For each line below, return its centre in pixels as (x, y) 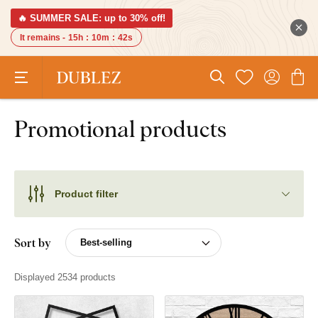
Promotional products (120, 128)
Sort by (33, 243)
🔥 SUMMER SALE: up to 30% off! (92, 18)
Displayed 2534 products (65, 277)
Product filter (86, 193)
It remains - (43, 38)
